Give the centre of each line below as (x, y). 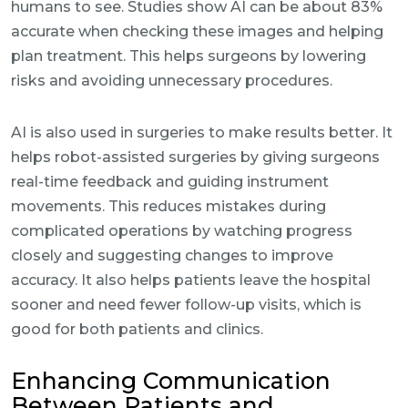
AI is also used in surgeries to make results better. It (202, 133)
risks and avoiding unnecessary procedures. (172, 81)
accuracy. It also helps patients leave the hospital (191, 280)
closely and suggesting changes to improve (172, 255)
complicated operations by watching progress (182, 231)
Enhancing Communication (171, 381)
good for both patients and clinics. (137, 329)
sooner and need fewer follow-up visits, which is (186, 305)
